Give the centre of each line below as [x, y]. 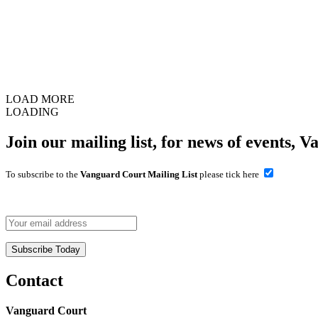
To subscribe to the [43, 174]
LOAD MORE [40, 99]
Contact [34, 280]
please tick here [229, 174]
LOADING [32, 112]
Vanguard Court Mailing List [139, 174]
